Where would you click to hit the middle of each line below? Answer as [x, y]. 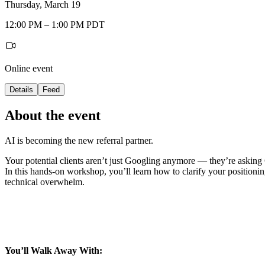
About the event [53, 115]
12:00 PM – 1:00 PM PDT [55, 24]
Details [21, 89]
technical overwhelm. [45, 182]
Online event [29, 68]
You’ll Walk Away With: [54, 251]
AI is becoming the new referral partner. [79, 140]
